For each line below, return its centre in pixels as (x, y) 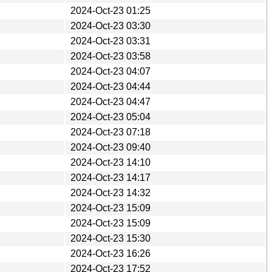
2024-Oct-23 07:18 (110, 132)
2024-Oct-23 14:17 (110, 177)
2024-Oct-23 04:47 (110, 101)
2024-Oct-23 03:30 (110, 25)
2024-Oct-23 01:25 (110, 10)
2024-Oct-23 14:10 (110, 162)
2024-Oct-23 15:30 (110, 238)
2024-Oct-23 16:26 (110, 253)
